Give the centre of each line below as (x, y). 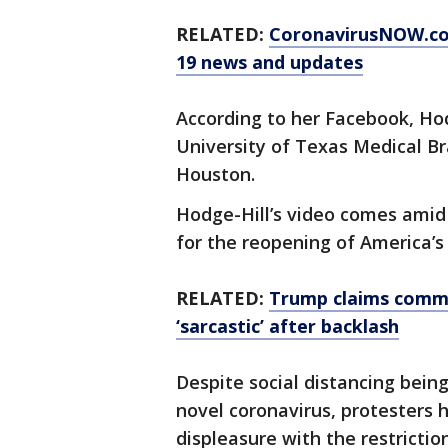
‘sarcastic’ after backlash (287, 326)
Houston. (218, 174)
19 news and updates (269, 62)
